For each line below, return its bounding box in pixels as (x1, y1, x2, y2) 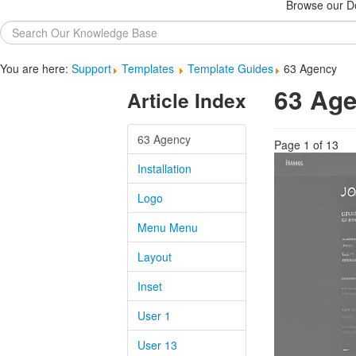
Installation (137, 161, 192, 176)
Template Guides (188, 60, 273, 76)
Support (72, 60, 111, 76)
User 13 (137, 337, 178, 353)
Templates (122, 60, 177, 76)
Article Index (127, 86, 247, 114)
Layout (137, 249, 172, 265)
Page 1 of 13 (273, 137, 339, 153)
